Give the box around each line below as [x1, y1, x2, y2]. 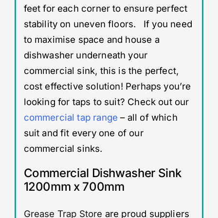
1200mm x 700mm [23, 179, 125, 194]
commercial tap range [23, 111, 118, 123]
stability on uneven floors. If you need [23, 18, 192, 30]
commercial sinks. [23, 143, 103, 154]
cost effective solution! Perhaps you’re [23, 80, 191, 92]
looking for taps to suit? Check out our [23, 96, 189, 108]
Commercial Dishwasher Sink [23, 165, 182, 180]
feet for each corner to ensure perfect [23, 2, 188, 14]
